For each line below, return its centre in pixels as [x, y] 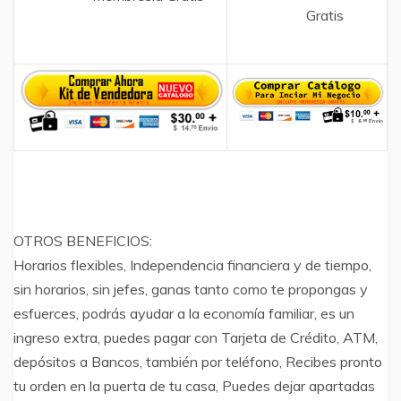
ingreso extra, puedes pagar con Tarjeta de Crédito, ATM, [196, 338]
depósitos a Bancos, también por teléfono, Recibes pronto [198, 362]
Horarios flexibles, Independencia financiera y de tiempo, [192, 265]
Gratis [325, 16]
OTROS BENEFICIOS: [83, 241]
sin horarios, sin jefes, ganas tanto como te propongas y [191, 290]
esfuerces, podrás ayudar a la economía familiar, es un [184, 314]
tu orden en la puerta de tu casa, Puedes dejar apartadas [194, 386]
